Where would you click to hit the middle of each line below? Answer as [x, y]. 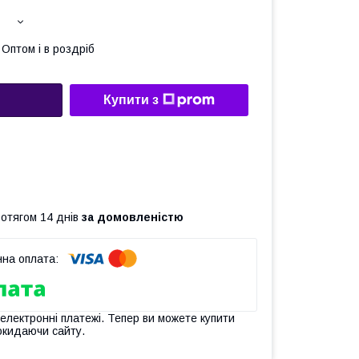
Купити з [131, 100]
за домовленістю [133, 217]
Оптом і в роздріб [48, 49]
